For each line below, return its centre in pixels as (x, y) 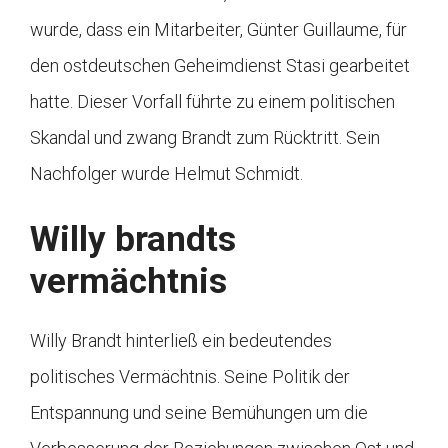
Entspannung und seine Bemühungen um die (199, 412)
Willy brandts (133, 239)
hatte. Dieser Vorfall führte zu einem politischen (212, 101)
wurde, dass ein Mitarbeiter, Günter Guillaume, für (218, 29)
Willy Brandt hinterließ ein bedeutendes (181, 340)
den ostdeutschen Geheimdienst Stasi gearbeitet (220, 65)
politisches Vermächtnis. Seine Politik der (190, 376)
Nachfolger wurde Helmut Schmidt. (166, 173)
